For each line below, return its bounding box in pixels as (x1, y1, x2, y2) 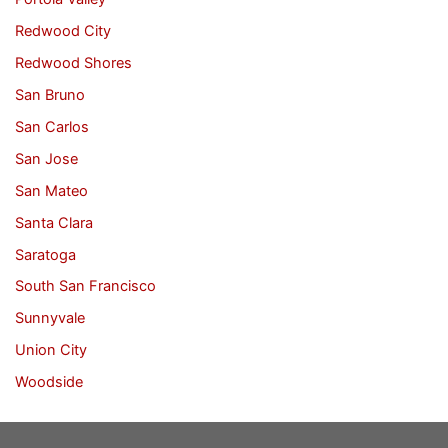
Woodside (14, 373, 83, 392)
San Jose (14, 149, 78, 168)
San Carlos (14, 117, 89, 136)
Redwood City (14, 21, 111, 40)
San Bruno (14, 85, 85, 104)
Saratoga (14, 245, 76, 264)
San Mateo (14, 181, 88, 200)
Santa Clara (14, 213, 93, 232)
